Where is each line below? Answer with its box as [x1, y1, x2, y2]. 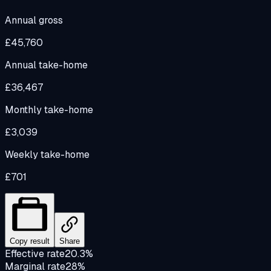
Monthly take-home [5, 103, 93, 116]
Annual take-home [5, 58, 88, 71]
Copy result [10, 236, 50, 246]
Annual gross [5, 13, 63, 27]
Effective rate [5, 247, 65, 260]
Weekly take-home [5, 148, 90, 161]
